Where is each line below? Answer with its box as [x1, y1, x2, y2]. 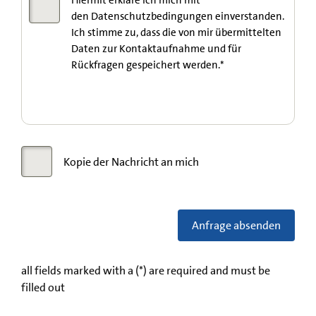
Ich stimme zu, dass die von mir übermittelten [71, 25, 281, 39]
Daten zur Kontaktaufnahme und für [71, 42, 241, 56]
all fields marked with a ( [21, 263, 139, 278]
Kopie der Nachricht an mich [63, 154, 199, 169]
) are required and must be [143, 263, 270, 278]
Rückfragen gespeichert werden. [71, 58, 220, 72]
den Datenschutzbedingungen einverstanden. [71, 9, 284, 23]
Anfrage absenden [192, 217, 281, 233]
